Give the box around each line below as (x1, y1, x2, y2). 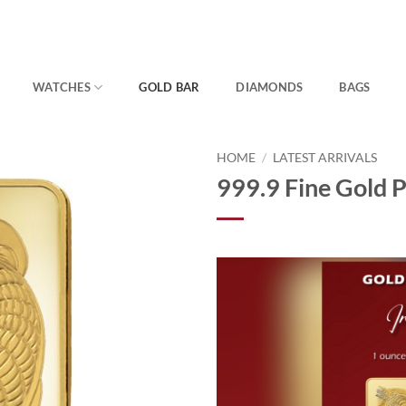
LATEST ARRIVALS (273, 150, 378, 165)
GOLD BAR (139, 80, 200, 94)
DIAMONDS (236, 80, 304, 94)
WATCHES (33, 80, 91, 94)
